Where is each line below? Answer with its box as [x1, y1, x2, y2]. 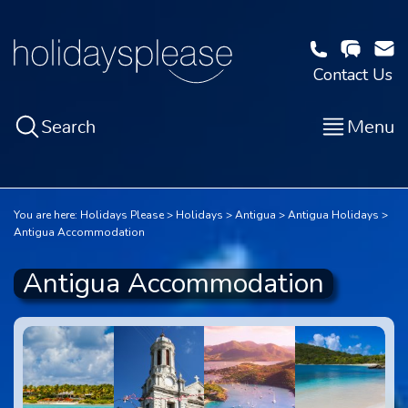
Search [41, 115, 96, 138]
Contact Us [312, 64, 393, 86]
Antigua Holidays [288, 208, 379, 222]
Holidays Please [80, 208, 164, 222]
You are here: [14, 208, 77, 222]
